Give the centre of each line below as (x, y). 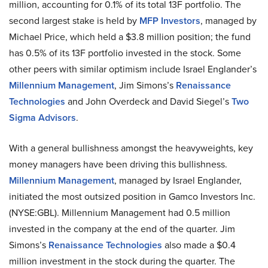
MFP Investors (170, 21)
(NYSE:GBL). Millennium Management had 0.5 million (120, 212)
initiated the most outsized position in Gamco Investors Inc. (132, 196)
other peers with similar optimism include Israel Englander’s (133, 69)
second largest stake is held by (74, 20)
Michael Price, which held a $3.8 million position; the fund (130, 36)
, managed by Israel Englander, (178, 180)
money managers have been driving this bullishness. (118, 164)
